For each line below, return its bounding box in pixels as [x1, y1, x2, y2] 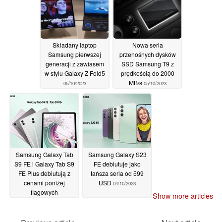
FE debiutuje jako [94, 159, 141, 168]
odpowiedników [23, 197, 66, 206]
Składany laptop [53, 40, 97, 49]
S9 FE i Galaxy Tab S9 [14, 159, 74, 168]
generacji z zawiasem [45, 59, 104, 68]
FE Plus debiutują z [18, 168, 70, 177]
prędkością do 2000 [120, 68, 174, 77]
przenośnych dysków [119, 50, 176, 58]
